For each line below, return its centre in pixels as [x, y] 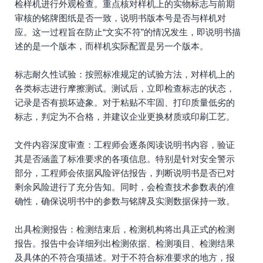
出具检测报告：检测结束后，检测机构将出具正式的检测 [125, 229]
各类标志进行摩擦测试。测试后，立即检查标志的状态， [125, 88]
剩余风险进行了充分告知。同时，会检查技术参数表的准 [125, 187]
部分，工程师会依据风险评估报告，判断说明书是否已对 [125, 173]
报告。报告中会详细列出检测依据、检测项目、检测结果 [125, 243]
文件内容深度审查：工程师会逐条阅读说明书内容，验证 [125, 145]
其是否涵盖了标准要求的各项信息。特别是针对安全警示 [125, 159]
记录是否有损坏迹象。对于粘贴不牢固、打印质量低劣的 [125, 102]
